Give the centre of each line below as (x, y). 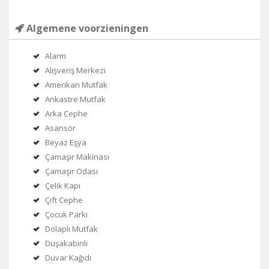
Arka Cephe (66, 114)
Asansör (60, 128)
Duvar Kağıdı (68, 258)
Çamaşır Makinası (77, 157)
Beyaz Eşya (66, 143)
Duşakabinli (66, 243)
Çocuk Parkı (66, 215)
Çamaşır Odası (71, 171)
